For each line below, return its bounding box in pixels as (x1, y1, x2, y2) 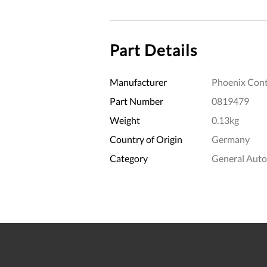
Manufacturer (110, 76, 167, 88)
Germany (211, 133, 250, 145)
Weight (110, 114, 140, 126)
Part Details (110, 40, 197, 60)
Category (110, 152, 148, 164)
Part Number (110, 95, 163, 107)
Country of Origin (110, 133, 182, 145)
